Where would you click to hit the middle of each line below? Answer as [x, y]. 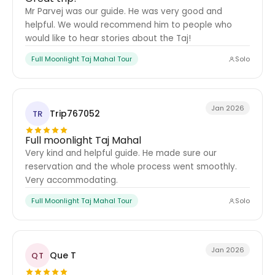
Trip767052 [75, 113]
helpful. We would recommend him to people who [129, 25]
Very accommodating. [72, 180]
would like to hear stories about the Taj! [108, 38]
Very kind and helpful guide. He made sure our [121, 153]
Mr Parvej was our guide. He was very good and [124, 11]
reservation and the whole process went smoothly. [131, 167]
